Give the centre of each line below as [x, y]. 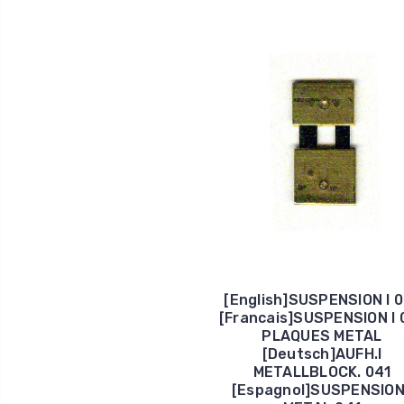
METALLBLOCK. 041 [322, 372]
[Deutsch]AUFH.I [322, 353]
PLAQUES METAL [322, 335]
